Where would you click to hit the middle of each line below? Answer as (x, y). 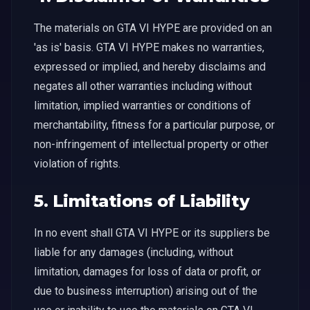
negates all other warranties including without (143, 86)
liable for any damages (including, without (134, 252)
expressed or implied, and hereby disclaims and (150, 67)
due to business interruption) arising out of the (146, 291)
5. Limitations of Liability (142, 201)
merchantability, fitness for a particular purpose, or (154, 125)
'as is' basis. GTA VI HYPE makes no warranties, (149, 47)
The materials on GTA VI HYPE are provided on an (153, 28)
